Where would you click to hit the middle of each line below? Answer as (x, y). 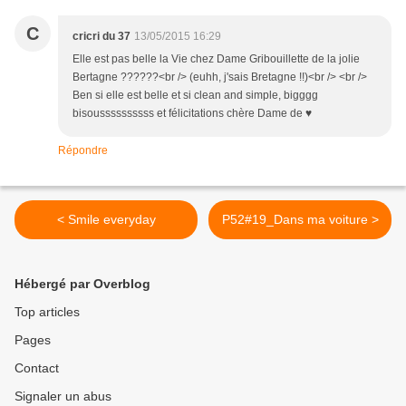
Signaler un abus (63, 396)
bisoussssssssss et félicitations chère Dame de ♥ (192, 114)
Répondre (83, 151)
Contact (37, 368)
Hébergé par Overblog (82, 284)
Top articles (47, 312)
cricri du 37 (101, 37)
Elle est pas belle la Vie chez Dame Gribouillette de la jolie (216, 59)
